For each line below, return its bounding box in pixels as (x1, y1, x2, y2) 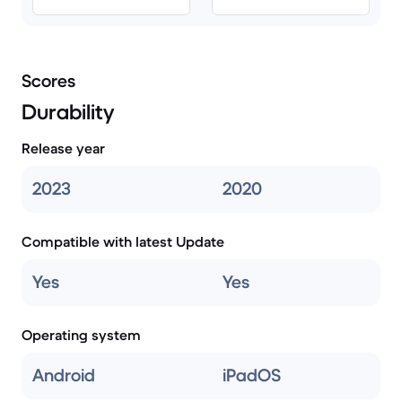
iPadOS (223, 364, 281, 387)
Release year (22, 139, 105, 157)
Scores (22, 70, 75, 92)
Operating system (22, 326, 141, 344)
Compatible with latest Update (22, 232, 224, 250)
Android (32, 364, 95, 387)
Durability (22, 99, 114, 126)
